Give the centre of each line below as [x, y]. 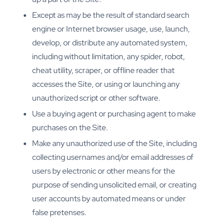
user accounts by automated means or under [109, 199]
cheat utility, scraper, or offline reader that [103, 71]
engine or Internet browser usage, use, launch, [111, 29]
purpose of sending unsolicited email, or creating [114, 185]
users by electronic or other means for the [104, 171]
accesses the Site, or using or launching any [106, 84]
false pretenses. [59, 213]
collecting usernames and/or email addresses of [113, 157]
